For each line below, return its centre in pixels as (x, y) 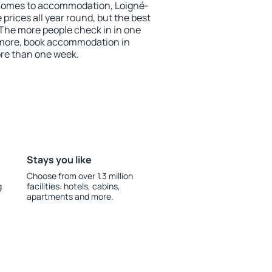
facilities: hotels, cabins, (73, 186)
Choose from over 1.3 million (80, 176)
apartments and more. (70, 196)
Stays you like (59, 160)
